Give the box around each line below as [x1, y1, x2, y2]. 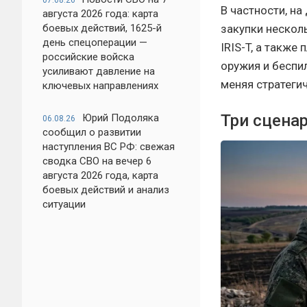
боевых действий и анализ [42, 184, 169, 196]
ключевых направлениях [42, 79, 158, 92]
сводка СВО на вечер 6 [42, 155, 151, 167]
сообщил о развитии [42, 126, 141, 138]
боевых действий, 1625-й [42, 22, 162, 34]
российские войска [42, 51, 134, 63]
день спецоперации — [42, 36, 147, 49]
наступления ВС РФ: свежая [42, 140, 175, 153]
